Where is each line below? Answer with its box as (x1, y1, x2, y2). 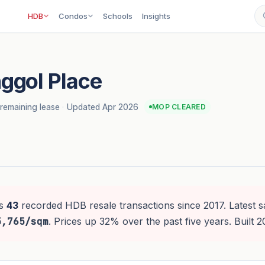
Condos (59, 11, 88, 21)
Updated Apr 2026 (67, 101, 139, 112)
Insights (142, 11, 171, 21)
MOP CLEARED (152, 102, 206, 112)
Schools (103, 11, 133, 21)
